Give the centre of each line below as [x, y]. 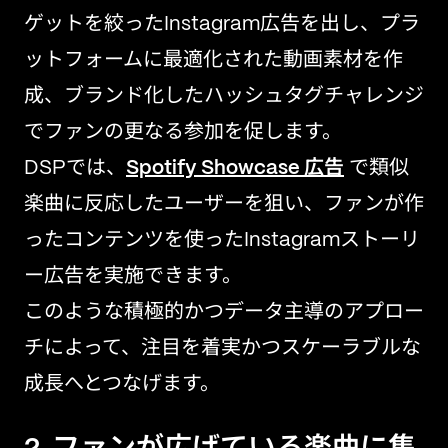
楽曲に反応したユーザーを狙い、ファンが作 [224, 204]
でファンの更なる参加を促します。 [183, 132]
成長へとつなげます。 [122, 384]
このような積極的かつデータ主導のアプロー [224, 312]
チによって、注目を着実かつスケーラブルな [222, 348]
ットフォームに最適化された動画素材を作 [213, 60]
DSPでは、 [75, 168]
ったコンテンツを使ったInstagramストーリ [222, 240]
